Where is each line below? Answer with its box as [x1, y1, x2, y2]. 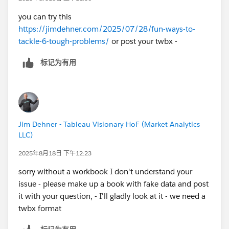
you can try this [18, 11, 72, 21]
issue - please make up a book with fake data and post [18, 178, 209, 189]
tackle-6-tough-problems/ [18, 36, 109, 46]
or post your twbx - [109, 36, 177, 46]
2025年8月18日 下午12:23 [18, 148, 91, 157]
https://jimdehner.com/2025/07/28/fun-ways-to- [18, 24, 195, 34]
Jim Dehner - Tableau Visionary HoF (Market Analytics [18, 119, 200, 129]
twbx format [18, 203, 61, 213]
